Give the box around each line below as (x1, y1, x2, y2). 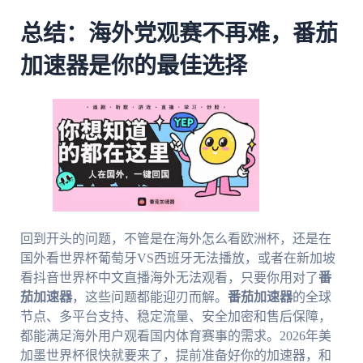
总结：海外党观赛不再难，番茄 (19, 22, 338, 45)
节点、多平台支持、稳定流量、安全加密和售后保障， (19, 309, 331, 323)
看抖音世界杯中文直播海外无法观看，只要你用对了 (19, 270, 318, 284)
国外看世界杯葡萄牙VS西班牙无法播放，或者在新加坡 (19, 250, 335, 265)
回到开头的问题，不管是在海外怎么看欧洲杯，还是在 (19, 231, 331, 246)
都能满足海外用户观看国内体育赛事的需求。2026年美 (19, 328, 331, 343)
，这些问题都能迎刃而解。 (71, 289, 228, 304)
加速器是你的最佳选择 (19, 54, 247, 78)
